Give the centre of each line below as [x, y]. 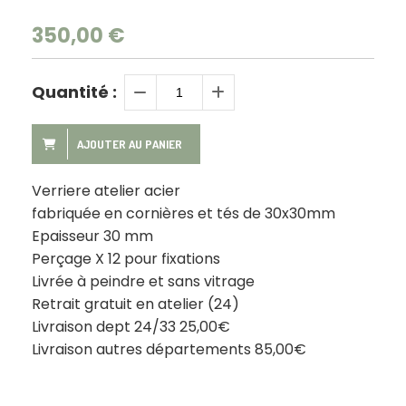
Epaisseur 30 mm [92, 237]
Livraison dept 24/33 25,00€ [131, 327]
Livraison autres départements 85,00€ [169, 350]
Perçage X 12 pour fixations [126, 259]
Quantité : [74, 92]
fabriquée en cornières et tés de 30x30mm [184, 214]
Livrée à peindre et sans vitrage [143, 282]
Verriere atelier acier [106, 191]
